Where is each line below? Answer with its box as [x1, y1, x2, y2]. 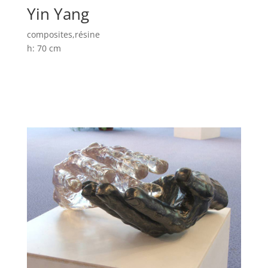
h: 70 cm [26, 42, 61, 54]
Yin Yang [26, 3, 89, 25]
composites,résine [26, 29, 100, 41]
